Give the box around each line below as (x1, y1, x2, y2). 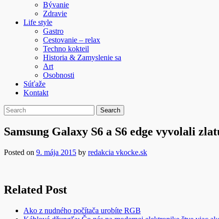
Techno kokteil (43, 44, 89, 53)
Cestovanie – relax (43, 36, 100, 44)
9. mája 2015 (36, 148, 76, 156)
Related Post (4, 183, 67, 196)
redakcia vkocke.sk (88, 148, 147, 156)
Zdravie (43, 9, 67, 18)
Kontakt (23, 88, 48, 97)
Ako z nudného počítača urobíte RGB (23, 206, 141, 215)
